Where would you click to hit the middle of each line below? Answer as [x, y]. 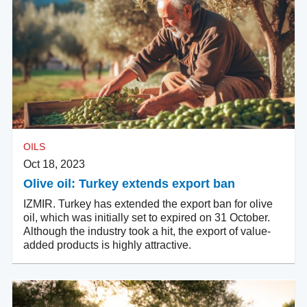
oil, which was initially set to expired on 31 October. [147, 218]
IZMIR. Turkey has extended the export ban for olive [148, 204]
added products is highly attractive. [107, 245]
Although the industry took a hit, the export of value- [147, 232]
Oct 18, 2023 [54, 164]
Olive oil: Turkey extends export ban [129, 184]
